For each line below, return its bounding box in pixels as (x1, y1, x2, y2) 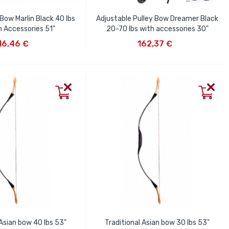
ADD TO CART (135, 32, 177, 40)
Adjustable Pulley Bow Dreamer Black (96, 14, 219, 23)
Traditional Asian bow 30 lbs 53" (105, 218, 210, 227)
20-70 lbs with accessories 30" (106, 24, 209, 33)
